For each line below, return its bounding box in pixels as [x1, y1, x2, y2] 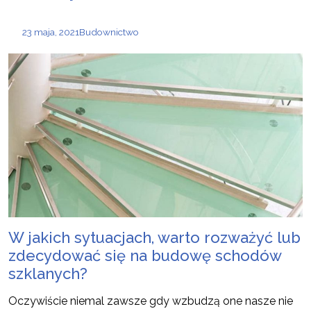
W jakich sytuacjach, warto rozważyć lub [8, 228, 301, 247]
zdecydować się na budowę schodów [8, 246, 281, 265]
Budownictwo [79, 26, 139, 38]
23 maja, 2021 [22, 26, 79, 38]
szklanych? [8, 264, 87, 283]
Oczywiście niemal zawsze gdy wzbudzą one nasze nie [8, 294, 293, 308]
